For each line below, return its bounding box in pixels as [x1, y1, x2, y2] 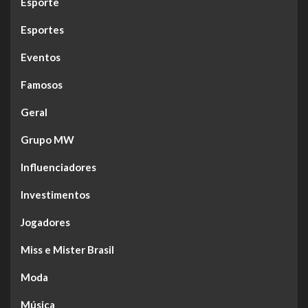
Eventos [21, 51, 60, 64]
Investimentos [21, 188, 90, 201]
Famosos [21, 78, 63, 91]
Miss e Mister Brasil [21, 243, 114, 256]
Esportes [21, 23, 64, 36]
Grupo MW [21, 133, 74, 146]
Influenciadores [21, 161, 96, 174]
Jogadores [21, 216, 70, 229]
